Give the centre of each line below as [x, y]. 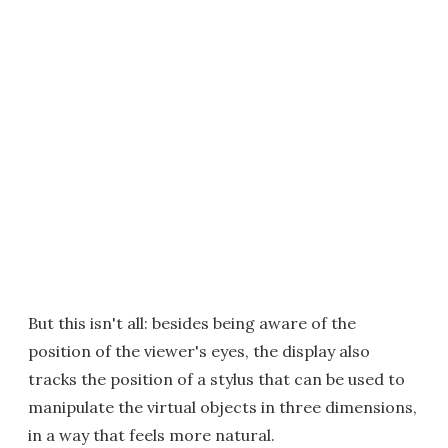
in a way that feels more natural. [151, 434]
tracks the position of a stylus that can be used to [216, 378]
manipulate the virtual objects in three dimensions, [222, 406]
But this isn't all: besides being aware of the [192, 322]
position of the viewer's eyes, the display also [199, 350]
